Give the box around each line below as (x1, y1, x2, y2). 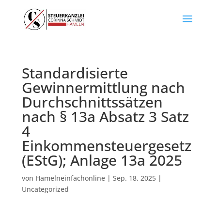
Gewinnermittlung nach (21, 77, 185, 97)
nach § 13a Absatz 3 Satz (21, 107, 189, 126)
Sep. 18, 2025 (112, 173, 156, 183)
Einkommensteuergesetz (21, 136, 191, 155)
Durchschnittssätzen (21, 92, 163, 112)
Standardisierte (21, 63, 128, 83)
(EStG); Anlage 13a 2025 (21, 150, 182, 170)
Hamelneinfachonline (35, 173, 105, 183)
